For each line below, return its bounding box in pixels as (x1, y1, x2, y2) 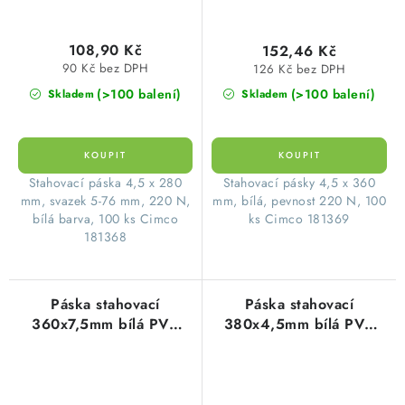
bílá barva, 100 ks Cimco (33, 209, 178, 228)
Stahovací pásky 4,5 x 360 (222, 174, 376, 193)
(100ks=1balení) (49, 333, 162, 354)
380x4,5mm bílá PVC (223, 313, 375, 334)
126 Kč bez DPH (253, 61, 345, 79)
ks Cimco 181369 (249, 210, 350, 229)
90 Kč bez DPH (61, 60, 149, 78)
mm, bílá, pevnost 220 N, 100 (212, 192, 386, 211)
